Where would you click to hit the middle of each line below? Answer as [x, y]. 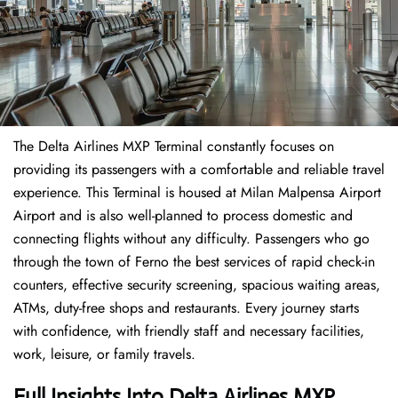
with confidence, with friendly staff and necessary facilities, [189, 331]
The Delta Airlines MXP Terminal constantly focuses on [174, 147]
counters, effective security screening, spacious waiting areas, [197, 285]
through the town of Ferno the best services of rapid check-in [194, 262]
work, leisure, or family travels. [104, 354]
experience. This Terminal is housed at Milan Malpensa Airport [197, 193]
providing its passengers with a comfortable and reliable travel [199, 170]
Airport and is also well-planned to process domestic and [183, 216]
